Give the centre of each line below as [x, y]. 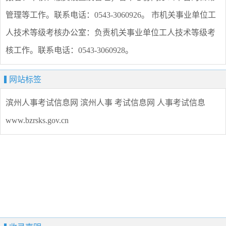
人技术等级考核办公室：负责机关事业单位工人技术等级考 [110, 33]
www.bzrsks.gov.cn [37, 121]
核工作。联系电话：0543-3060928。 [69, 50]
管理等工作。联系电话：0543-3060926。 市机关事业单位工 [111, 15]
